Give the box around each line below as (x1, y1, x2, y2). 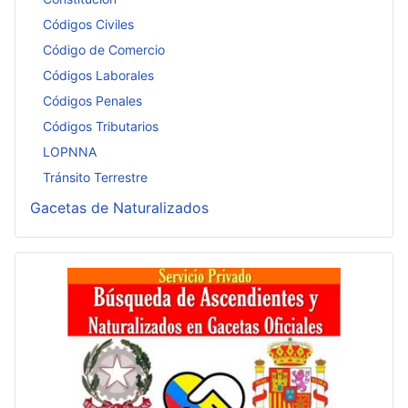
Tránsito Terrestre (43, 168, 148, 185)
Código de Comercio (43, 41, 165, 57)
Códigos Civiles (43, 15, 134, 32)
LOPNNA (43, 143, 97, 159)
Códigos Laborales (43, 66, 154, 83)
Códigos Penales (43, 92, 142, 108)
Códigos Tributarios (43, 117, 158, 134)
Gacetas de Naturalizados (30, 199, 209, 218)
